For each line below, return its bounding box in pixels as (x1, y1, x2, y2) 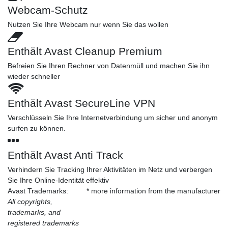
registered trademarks (8, 218, 79, 227)
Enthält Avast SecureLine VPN (8, 97, 155, 109)
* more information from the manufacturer (87, 186, 220, 195)
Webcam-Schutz (8, 4, 88, 16)
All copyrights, (8, 197, 52, 206)
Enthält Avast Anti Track (8, 149, 123, 161)
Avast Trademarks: (8, 186, 68, 195)
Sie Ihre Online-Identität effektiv (8, 176, 109, 184)
